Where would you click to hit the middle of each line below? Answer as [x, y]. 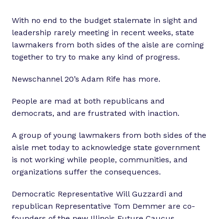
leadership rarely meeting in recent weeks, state [103, 33]
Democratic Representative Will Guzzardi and [97, 194]
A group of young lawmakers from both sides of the [109, 135]
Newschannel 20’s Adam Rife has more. [86, 79]
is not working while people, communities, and [100, 160]
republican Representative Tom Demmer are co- [103, 206]
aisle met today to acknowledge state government [106, 148]
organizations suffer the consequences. [86, 172]
